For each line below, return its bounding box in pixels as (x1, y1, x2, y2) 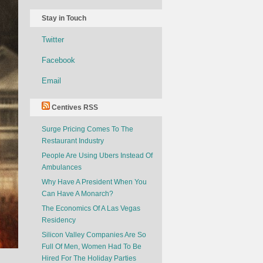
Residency (42, 216, 76, 224)
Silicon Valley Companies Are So (42, 231, 146, 239)
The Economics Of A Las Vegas (42, 204, 140, 213)
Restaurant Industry (42, 137, 104, 145)
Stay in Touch (42, 14, 86, 22)
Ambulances (42, 163, 82, 171)
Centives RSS (52, 103, 98, 112)
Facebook (42, 56, 75, 65)
